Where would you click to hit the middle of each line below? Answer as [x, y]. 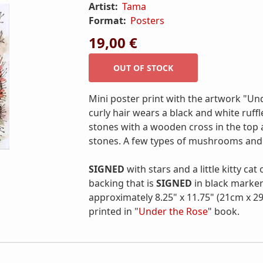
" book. [224, 211]
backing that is [122, 183]
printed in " [114, 211]
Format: [109, 21]
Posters [148, 21]
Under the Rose [173, 211]
